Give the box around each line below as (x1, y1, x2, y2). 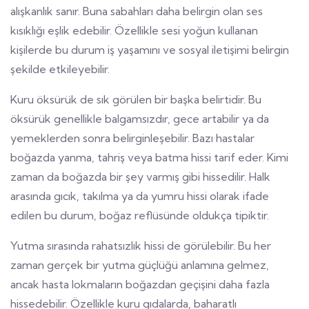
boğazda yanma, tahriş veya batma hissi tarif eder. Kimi (10, 150, 288, 164)
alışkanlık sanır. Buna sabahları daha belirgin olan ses (10, 3, 263, 18)
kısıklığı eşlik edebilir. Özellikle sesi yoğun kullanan (10, 23, 258, 37)
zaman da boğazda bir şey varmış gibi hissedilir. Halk (10, 169, 270, 183)
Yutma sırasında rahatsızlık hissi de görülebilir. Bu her (10, 238, 271, 252)
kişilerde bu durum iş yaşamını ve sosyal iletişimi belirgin (10, 42, 289, 57)
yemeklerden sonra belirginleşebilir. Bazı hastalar (10, 130, 255, 145)
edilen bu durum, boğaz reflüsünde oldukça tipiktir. (10, 208, 269, 222)
